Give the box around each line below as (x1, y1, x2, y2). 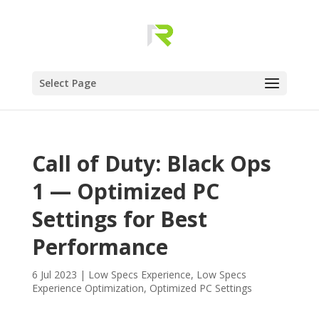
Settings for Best (31, 204, 207, 234)
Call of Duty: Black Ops (31, 149, 271, 178)
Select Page (38, 76, 96, 90)
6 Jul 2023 (31, 268, 77, 281)
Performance (31, 232, 168, 261)
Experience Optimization (31, 281, 144, 295)
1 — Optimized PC (31, 177, 219, 206)
